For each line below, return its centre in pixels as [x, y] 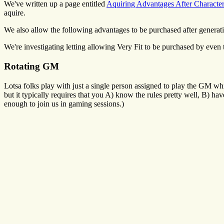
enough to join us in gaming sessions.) [64, 103]
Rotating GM [31, 66]
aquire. [15, 13]
